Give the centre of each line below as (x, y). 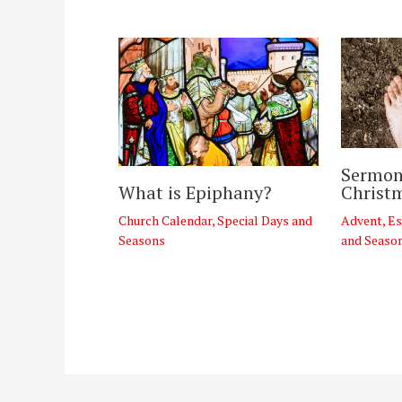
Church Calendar (165, 220)
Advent (362, 220)
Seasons (142, 240)
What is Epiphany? (195, 192)
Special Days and (265, 220)
